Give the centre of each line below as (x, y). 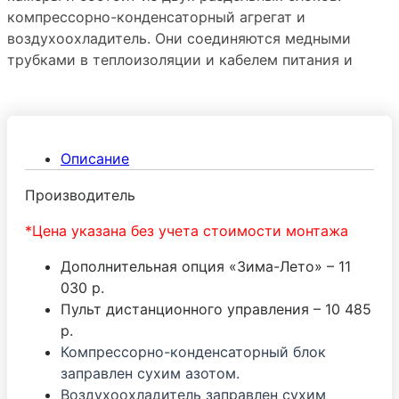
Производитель (80, 195)
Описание (95, 158)
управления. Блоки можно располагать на (156, 81)
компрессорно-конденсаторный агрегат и (156, 16)
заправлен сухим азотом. (152, 373)
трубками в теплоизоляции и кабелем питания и (180, 59)
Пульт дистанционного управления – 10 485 (216, 309)
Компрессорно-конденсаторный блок (193, 351)
